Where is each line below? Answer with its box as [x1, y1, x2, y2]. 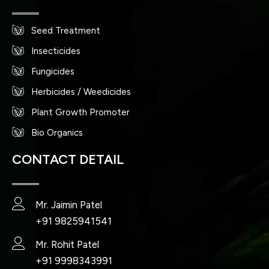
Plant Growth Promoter [31, 106, 130, 118]
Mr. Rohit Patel [35, 238, 99, 251]
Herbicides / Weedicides [31, 86, 131, 97]
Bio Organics [31, 127, 83, 138]
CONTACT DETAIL [12, 151, 124, 168]
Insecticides [31, 45, 81, 56]
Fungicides [31, 65, 75, 77]
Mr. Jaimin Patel [35, 199, 102, 211]
